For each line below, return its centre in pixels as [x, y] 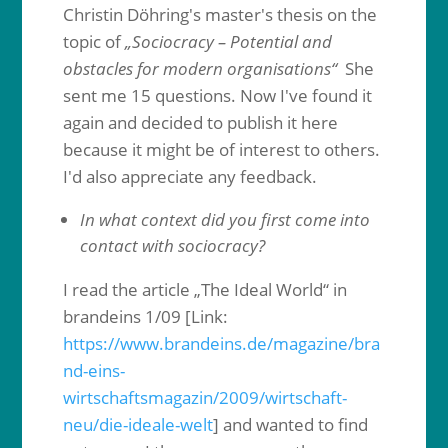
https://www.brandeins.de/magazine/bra [221, 343]
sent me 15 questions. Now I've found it [217, 95]
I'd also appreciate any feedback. [189, 176]
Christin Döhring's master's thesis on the [219, 14]
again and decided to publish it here [200, 122]
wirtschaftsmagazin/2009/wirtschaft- [204, 397]
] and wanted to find [290, 424]
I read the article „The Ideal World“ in [204, 289]
